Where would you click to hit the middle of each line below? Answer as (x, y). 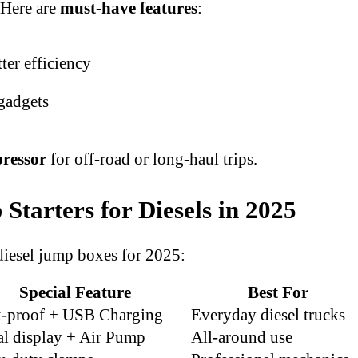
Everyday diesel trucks (268, 315)
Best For (278, 292)
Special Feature (75, 292)
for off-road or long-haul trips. (152, 158)
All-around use (242, 337)
